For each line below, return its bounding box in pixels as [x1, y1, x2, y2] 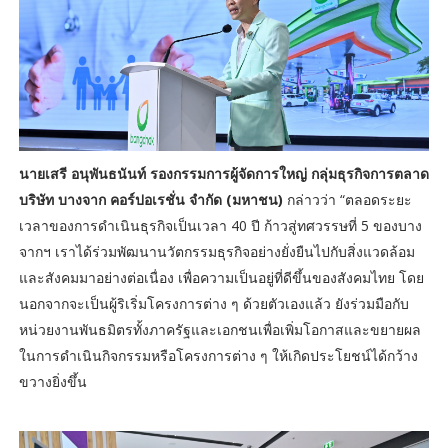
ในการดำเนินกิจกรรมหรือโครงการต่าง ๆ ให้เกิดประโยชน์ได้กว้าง [18, 345, 418, 365]
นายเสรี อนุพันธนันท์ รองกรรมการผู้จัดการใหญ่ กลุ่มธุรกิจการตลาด [18, 163, 429, 183]
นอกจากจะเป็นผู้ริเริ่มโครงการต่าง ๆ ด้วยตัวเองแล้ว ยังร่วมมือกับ [18, 293, 409, 313]
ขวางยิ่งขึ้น [18, 371, 87, 391]
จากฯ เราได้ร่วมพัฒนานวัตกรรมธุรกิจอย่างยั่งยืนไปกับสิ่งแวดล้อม [18, 241, 415, 261]
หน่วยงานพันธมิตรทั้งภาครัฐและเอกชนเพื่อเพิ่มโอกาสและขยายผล [18, 319, 421, 339]
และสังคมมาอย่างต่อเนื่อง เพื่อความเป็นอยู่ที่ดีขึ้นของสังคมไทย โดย [18, 267, 424, 287]
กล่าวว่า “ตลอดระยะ [286, 189, 412, 209]
